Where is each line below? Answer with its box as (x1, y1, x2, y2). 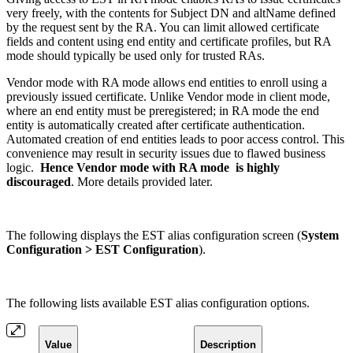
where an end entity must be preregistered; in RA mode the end (6, 104, 319, 118)
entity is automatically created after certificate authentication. (6, 118, 305, 132)
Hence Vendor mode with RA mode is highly (40, 161, 280, 175)
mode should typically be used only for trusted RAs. (6, 49, 265, 63)
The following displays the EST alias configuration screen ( (6, 229, 301, 243)
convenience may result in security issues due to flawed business (6, 147, 325, 161)
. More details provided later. (71, 175, 213, 189)
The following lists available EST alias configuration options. (6, 296, 310, 310)
